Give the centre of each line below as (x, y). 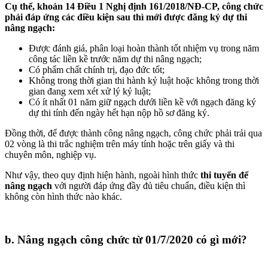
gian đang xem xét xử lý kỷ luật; (90, 91)
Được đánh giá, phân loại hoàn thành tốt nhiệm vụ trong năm (144, 48)
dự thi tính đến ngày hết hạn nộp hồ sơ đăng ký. (119, 112)
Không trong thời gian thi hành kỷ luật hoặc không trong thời (144, 80)
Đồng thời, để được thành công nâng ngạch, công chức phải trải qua (133, 133)
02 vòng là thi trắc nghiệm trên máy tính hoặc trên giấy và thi (120, 144)
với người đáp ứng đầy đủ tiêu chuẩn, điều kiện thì (150, 185)
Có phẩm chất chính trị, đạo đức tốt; (97, 69)
